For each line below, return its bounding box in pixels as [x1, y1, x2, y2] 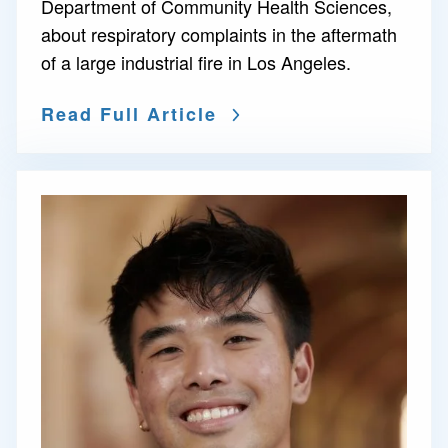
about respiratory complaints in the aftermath [41, 21, 397, 47]
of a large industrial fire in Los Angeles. [41, 49, 351, 75]
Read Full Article [41, 101, 217, 127]
